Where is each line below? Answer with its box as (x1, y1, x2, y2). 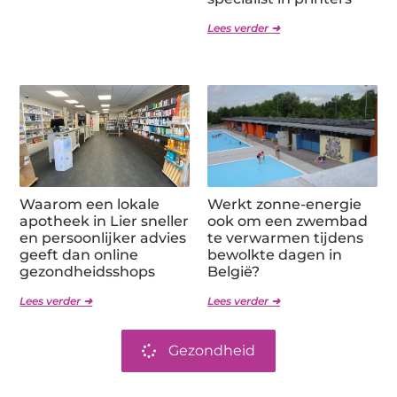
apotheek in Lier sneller (19, 212, 190, 230)
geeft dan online (19, 245, 139, 263)
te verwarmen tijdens (207, 229, 363, 246)
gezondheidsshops (19, 262, 156, 280)
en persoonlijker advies (19, 229, 187, 246)
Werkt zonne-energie (207, 195, 362, 213)
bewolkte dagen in (207, 245, 342, 263)
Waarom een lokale (19, 195, 160, 213)
